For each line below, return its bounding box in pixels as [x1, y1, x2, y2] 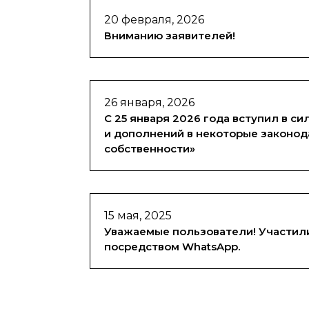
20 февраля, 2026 [104, 13, 204, 26]
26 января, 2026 [104, 96, 195, 109]
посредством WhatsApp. [104, 240, 240, 253]
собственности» [104, 142, 195, 155]
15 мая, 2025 [104, 209, 172, 222]
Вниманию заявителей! [104, 29, 235, 42]
